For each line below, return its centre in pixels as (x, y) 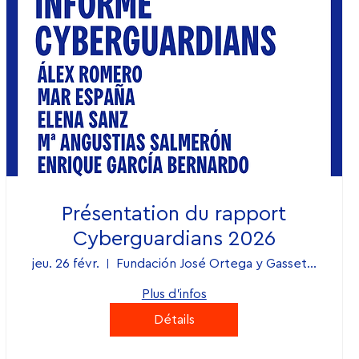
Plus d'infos (174, 294)
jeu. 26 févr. (65, 263)
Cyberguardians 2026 (174, 238)
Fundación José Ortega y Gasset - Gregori (311, 263)
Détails (174, 319)
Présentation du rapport (174, 214)
